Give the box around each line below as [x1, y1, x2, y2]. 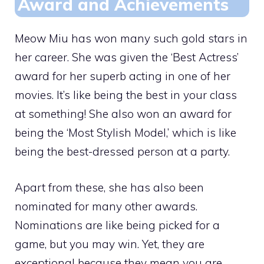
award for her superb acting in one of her [15, 69, 230, 84]
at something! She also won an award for [15, 107, 232, 121]
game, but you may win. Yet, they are [15, 236, 204, 251]
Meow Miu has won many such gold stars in [15, 31, 247, 46]
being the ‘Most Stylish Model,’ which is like [15, 126, 236, 140]
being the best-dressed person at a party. [15, 144, 230, 159]
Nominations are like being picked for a [15, 217, 220, 232]
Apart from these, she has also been [15, 180, 204, 194]
